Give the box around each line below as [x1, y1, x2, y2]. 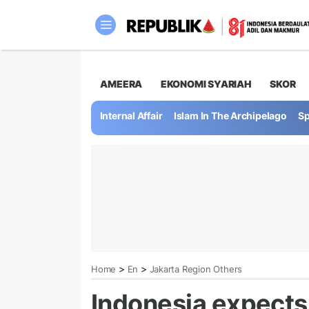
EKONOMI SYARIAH [160, 77, 252, 90]
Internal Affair [99, 110, 163, 122]
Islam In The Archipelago [173, 110, 287, 122]
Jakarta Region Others [149, 263, 243, 275]
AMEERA [100, 77, 143, 90]
